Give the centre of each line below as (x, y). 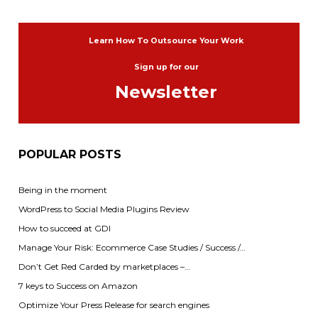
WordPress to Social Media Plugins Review (104, 209)
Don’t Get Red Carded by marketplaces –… (104, 266)
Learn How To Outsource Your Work (166, 41)
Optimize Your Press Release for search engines (114, 305)
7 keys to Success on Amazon (78, 285)
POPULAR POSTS (70, 155)
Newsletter (166, 92)
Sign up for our (166, 67)
